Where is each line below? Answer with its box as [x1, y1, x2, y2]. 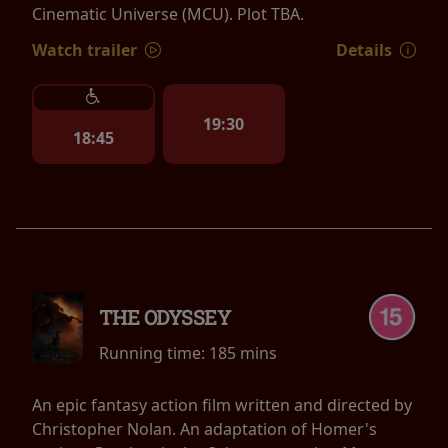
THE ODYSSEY [98, 303, 231, 330]
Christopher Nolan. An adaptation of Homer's [32, 417, 377, 440]
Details [335, 38, 396, 61]
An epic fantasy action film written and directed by [32, 393, 412, 416]
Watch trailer [32, 38, 141, 61]
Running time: [98, 341, 209, 364]
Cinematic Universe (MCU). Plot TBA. [32, 2, 304, 25]
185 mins [208, 341, 277, 364]
